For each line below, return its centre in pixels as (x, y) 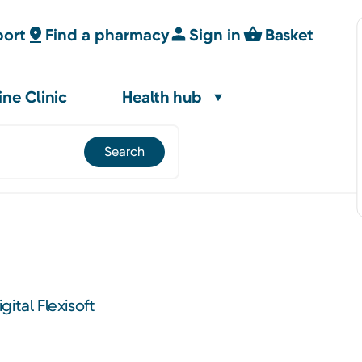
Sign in (215, 34)
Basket (289, 34)
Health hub (162, 97)
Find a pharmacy (108, 34)
